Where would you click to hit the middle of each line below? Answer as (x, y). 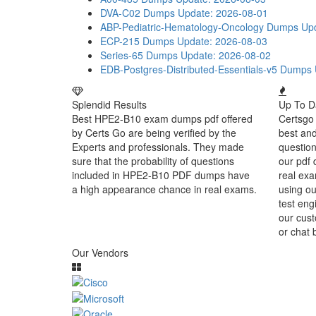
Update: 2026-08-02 (226, 55)
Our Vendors (100, 253)
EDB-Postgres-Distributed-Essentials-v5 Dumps (206, 69)
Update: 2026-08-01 (223, 13)
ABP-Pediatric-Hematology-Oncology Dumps (199, 27)
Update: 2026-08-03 (222, 41)
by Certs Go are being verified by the (154, 133)
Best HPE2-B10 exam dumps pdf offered (162, 119)
